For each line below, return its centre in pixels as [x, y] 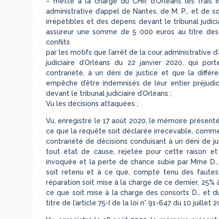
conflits [58, 42]
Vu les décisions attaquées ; [92, 103]
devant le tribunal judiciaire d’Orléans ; [109, 93]
